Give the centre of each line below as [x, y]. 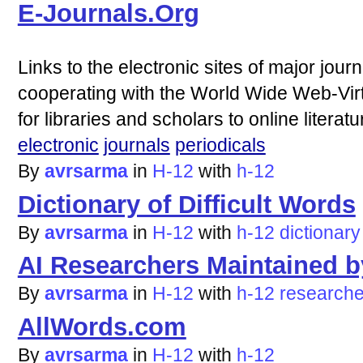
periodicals [220, 145]
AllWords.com [102, 327]
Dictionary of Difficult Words [186, 204]
